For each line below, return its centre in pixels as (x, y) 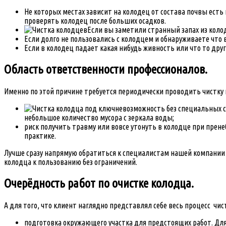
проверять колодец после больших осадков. (95, 21)
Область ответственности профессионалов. (106, 70)
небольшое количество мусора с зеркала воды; (99, 118)
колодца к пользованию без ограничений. (71, 162)
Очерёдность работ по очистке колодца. (99, 184)
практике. (40, 136)
